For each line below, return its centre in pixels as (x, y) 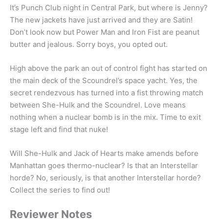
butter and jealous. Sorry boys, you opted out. (89, 44)
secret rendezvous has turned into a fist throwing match (107, 93)
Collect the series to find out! (60, 190)
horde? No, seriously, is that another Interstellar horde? (105, 178)
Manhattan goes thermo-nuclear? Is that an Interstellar (104, 166)
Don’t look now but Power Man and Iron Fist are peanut (105, 32)
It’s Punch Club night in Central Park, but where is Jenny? (109, 8)
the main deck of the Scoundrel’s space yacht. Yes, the (104, 81)
